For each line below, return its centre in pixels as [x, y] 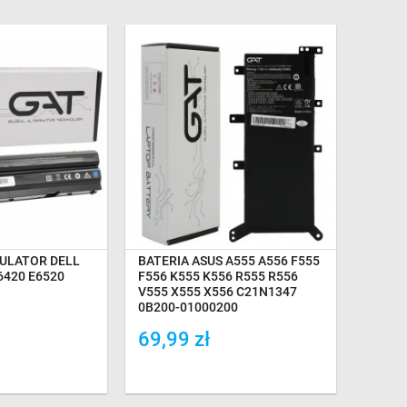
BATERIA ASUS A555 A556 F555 [229, 261]
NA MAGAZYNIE [231, 173]
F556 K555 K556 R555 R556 [218, 277]
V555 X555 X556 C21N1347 [218, 292]
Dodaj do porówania [211, 368]
